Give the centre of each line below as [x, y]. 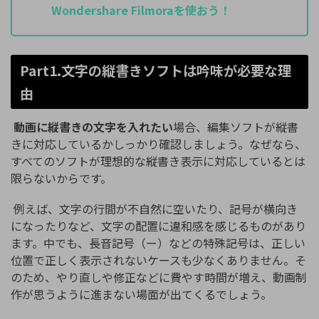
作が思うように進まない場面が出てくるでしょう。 [141, 294]
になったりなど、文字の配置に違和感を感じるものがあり [158, 226]
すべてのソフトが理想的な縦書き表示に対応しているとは [158, 161]
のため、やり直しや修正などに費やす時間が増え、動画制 [159, 277]
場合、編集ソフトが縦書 [236, 127]
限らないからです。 [61, 178]
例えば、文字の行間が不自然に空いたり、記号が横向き [154, 209]
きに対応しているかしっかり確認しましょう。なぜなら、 [158, 144]
